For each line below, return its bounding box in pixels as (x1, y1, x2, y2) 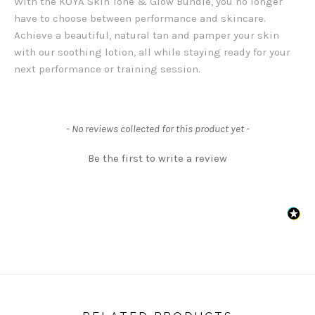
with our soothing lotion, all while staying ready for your (14, 46, 290, 59)
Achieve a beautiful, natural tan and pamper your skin (14, 29, 279, 42)
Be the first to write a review (88, 152, 227, 165)
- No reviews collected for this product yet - (65, 122, 250, 136)
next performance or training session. (14, 63, 200, 76)
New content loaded (13, 121, 115, 135)
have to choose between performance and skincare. (14, 12, 266, 25)
